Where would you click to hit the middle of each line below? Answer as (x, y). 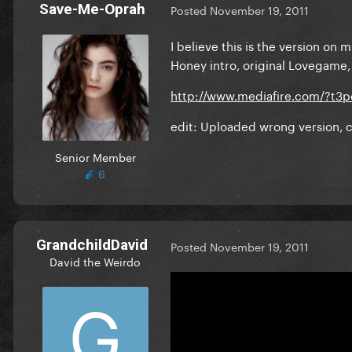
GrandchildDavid (92, 244)
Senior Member (95, 156)
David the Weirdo (95, 260)
